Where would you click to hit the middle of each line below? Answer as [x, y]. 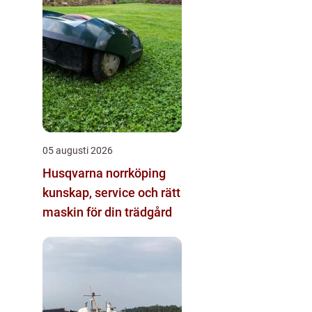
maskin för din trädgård [107, 212]
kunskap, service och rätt [111, 192]
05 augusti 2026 [78, 150]
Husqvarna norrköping [104, 173]
